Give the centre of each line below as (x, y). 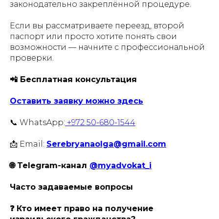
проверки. (32, 58)
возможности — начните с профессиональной (107, 47)
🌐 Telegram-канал (50, 165)
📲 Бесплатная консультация (73, 79)
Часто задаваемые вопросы (71, 187)
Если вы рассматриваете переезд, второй (97, 26)
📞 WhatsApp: (37, 122)
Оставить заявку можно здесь (77, 101)
